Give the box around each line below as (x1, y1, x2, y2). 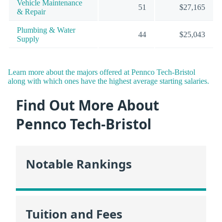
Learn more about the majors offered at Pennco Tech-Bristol (8, 68, 195, 77)
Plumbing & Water (17, 25, 75, 34)
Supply (17, 34, 39, 43)
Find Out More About (16, 95, 159, 114)
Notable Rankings (26, 156, 132, 172)
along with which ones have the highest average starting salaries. (8, 77, 209, 86)
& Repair (17, 7, 46, 16)
